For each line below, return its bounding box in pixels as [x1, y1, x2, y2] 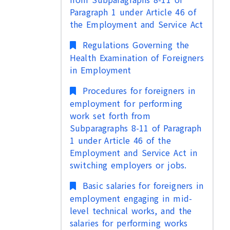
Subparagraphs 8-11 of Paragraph [70, 122, 202, 134]
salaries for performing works [70, 217, 188, 229]
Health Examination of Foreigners [70, 51, 204, 64]
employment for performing [70, 97, 183, 109]
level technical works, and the [70, 204, 192, 217]
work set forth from [70, 109, 150, 122]
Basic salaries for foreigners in [79, 179, 204, 191]
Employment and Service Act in [70, 146, 197, 159]
